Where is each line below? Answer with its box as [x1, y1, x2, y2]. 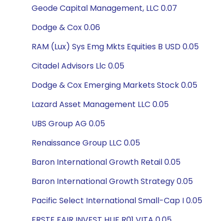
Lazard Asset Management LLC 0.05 [32, 99, 169, 110]
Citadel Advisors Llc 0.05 [32, 60, 124, 72]
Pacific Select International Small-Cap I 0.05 [32, 195, 202, 206]
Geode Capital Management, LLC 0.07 [32, 2, 177, 14]
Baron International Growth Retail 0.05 [32, 156, 181, 168]
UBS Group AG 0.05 [32, 118, 105, 129]
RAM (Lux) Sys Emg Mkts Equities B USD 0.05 [32, 41, 199, 52]
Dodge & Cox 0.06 [32, 22, 100, 33]
